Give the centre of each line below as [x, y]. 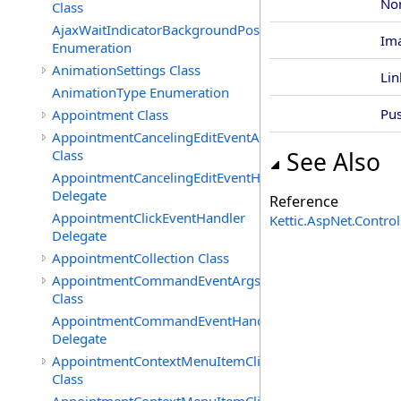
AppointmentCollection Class [141, 258]
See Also [333, 162]
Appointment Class [110, 115]
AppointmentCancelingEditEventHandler [176, 177]
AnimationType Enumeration [141, 92]
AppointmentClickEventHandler [149, 218]
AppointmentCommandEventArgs [156, 280]
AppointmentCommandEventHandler [166, 320]
